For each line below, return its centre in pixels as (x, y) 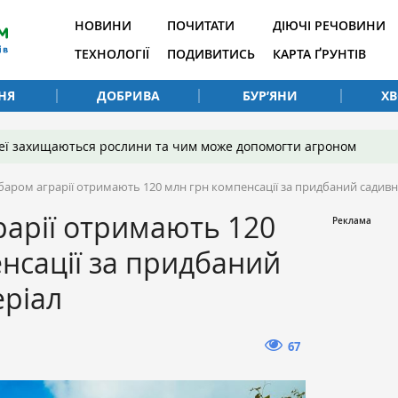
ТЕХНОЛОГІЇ (112, 54)
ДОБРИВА (128, 95)
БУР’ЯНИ (270, 95)
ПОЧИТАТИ (201, 25)
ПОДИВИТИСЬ (211, 54)
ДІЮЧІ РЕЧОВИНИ (329, 25)
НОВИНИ (103, 25)
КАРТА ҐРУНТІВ (319, 54)
